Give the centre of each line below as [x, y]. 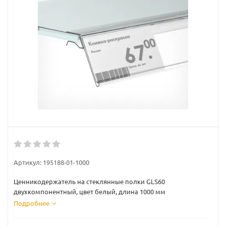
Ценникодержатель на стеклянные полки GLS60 [89, 181]
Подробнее [32, 203]
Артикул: [27, 162]
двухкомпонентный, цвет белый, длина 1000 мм [90, 191]
